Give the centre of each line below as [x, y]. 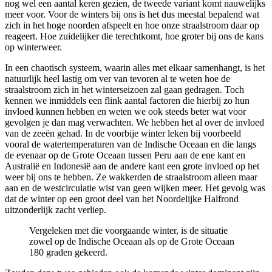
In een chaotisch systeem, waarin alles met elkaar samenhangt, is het [135, 68]
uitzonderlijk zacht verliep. [56, 210]
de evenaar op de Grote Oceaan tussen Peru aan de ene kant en [125, 155]
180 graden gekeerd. [68, 253]
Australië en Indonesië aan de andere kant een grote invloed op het [132, 166]
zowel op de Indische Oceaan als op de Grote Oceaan [132, 242]
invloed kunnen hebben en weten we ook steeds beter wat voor [125, 112]
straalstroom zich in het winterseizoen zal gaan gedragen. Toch [124, 90]
